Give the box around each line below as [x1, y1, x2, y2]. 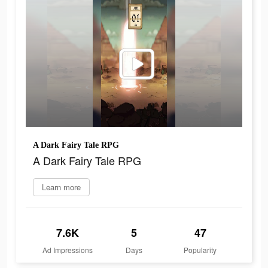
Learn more [42, 181, 81, 193]
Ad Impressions [42, 245, 93, 255]
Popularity [184, 245, 217, 255]
